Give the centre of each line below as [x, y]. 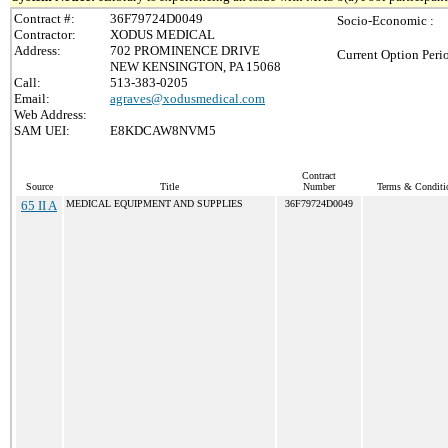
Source [39, 186]
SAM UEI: [42, 130]
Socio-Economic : [385, 20]
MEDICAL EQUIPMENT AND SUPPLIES [154, 203]
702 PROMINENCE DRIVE [185, 50]
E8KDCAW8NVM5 [163, 130]
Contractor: [45, 34]
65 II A [39, 205]
